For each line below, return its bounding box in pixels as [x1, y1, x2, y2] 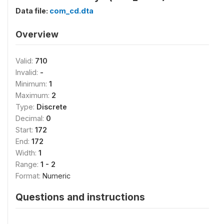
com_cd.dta [49, 6, 93, 15]
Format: [15, 171, 42, 180]
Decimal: [15, 114, 46, 122]
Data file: [15, 6, 49, 15]
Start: [15, 125, 35, 134]
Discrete [36, 102, 67, 111]
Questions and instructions [15, 191, 145, 203]
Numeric [42, 171, 70, 180]
